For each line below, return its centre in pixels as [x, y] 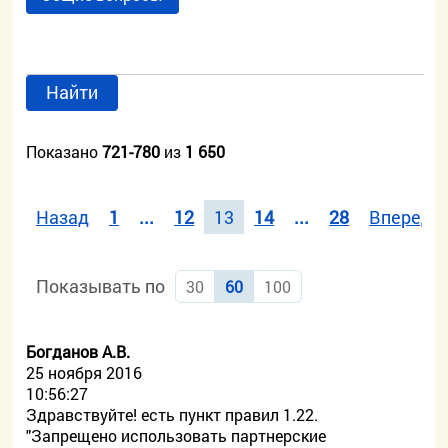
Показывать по [101, 286]
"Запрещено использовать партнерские [176, 435]
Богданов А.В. [78, 351]
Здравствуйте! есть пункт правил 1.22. [172, 414]
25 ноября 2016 [84, 372]
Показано [64, 151]
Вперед [401, 217]
